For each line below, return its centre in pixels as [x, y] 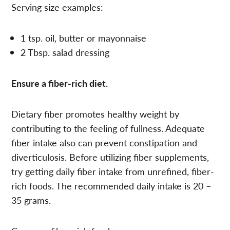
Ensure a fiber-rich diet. [60, 83]
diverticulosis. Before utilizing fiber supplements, [110, 157]
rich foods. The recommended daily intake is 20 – [111, 185]
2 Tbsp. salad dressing [65, 52]
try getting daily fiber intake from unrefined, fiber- [113, 171]
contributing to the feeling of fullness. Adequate [108, 128]
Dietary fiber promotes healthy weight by [95, 113]
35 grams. [31, 200]
